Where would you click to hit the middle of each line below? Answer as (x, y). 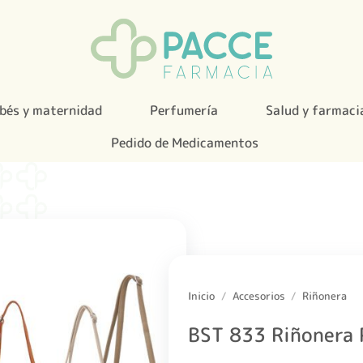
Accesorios (258, 296)
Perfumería (184, 110)
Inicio (201, 296)
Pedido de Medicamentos (184, 143)
